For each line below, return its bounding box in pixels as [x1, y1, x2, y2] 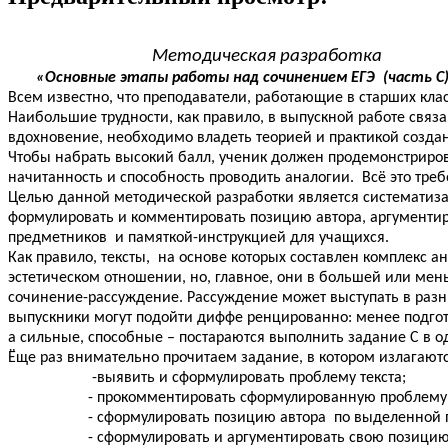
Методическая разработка [8, 46, 382, 66]
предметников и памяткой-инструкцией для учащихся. [8, 229, 389, 246]
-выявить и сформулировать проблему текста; [8, 369, 406, 386]
